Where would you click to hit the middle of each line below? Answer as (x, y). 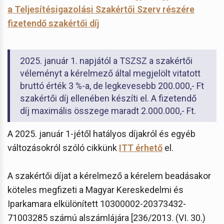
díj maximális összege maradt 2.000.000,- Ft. (108, 110)
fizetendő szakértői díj (53, 23)
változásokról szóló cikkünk (63, 147)
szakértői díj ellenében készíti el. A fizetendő (108, 98)
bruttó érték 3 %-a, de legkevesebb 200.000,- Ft (112, 85)
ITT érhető (141, 147)
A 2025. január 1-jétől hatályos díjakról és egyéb (101, 133)
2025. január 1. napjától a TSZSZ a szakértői (106, 60)
